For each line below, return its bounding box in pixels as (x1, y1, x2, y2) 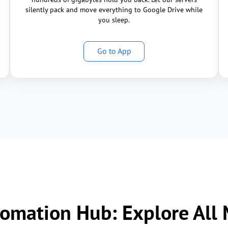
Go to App (97, 46, 131, 56)
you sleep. (98, 15, 130, 24)
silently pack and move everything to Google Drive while (25, 5, 203, 14)
